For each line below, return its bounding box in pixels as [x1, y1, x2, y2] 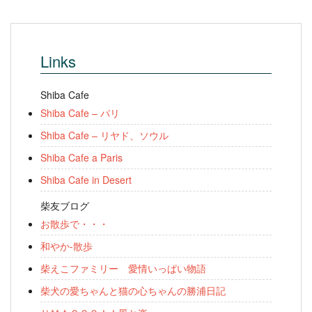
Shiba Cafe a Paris [40, 150, 123, 165]
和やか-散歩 [40, 239, 93, 253]
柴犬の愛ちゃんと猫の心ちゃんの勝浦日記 [40, 283, 226, 298]
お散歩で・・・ [40, 217, 109, 231]
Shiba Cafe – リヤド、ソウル [40, 128, 169, 143]
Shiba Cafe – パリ [40, 106, 120, 120]
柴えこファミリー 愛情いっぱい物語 [40, 261, 206, 276]
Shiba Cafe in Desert [40, 173, 132, 187]
